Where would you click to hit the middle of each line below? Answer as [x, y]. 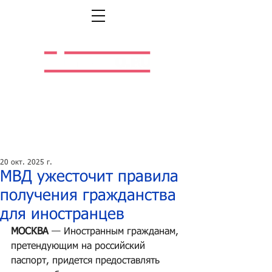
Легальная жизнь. [97, 86]
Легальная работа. [97, 96]
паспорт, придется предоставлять [87, 261]
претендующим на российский [80, 246]
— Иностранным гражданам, [115, 232]
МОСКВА [30, 232]
